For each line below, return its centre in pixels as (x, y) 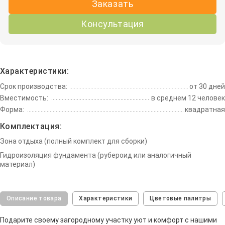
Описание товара (34, 199)
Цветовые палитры (181, 199)
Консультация (113, 24)
